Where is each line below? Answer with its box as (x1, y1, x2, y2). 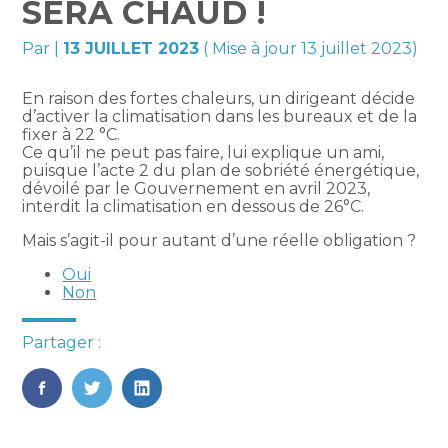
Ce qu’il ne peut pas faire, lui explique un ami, (22, 143, 385, 163)
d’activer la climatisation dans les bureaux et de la (22, 107, 418, 127)
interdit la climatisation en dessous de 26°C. (22, 197, 365, 217)
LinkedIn (131, 396, 219, 421)
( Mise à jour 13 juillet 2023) (199, 39, 419, 59)
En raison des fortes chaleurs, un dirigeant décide (22, 89, 416, 109)
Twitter (81, 396, 156, 421)
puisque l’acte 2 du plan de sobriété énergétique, (22, 161, 420, 181)
